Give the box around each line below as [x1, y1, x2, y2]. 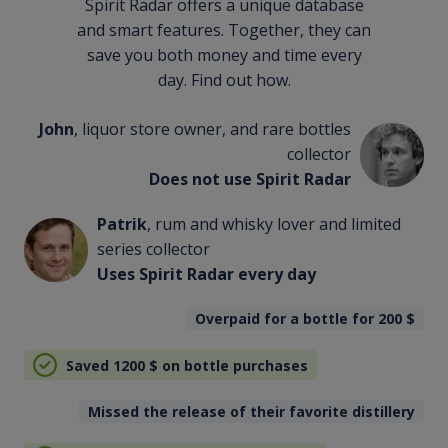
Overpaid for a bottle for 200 [195, 309, 407, 329]
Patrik [96, 213, 147, 236]
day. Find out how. [157, 69, 291, 92]
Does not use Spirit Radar [149, 168, 352, 191]
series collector [96, 238, 210, 261]
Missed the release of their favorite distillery [88, 402, 416, 422]
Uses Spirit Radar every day [96, 263, 316, 286]
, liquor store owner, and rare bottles [74, 118, 352, 141]
